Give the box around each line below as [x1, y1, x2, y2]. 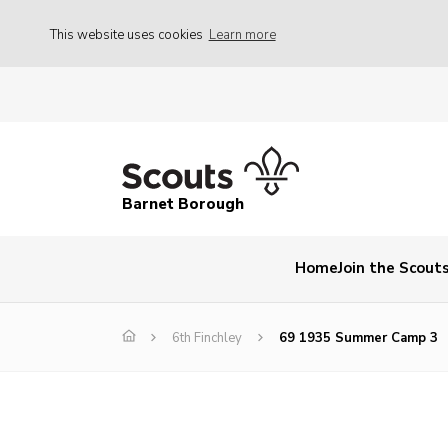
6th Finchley [172, 329, 242, 348]
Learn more [208, 25, 276, 44]
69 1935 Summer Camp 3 [279, 329, 438, 348]
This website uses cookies [50, 25, 206, 44]
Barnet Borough [122, 194, 244, 215]
